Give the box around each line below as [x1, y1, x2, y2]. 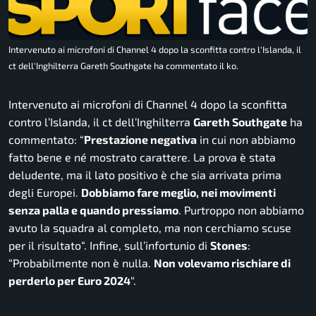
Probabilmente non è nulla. [13, 255, 154, 269]
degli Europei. [8, 185, 81, 199]
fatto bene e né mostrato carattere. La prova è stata [8, 150, 276, 164]
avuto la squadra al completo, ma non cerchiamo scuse [8, 220, 291, 234]
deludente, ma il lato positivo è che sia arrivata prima [8, 167, 281, 181]
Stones [210, 238, 248, 252]
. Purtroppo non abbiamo [178, 202, 304, 217]
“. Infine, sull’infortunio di [81, 238, 210, 252]
